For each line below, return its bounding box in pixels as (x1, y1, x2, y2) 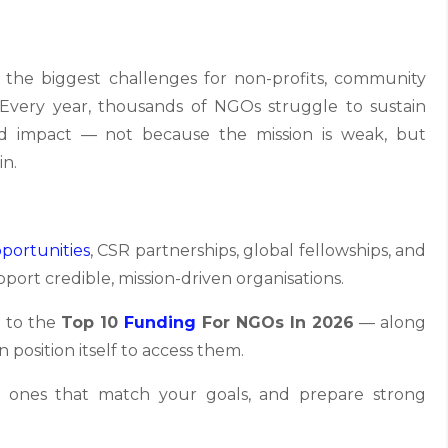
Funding (124, 313, 196, 332)
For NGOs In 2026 (196, 313, 354, 332)
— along (354, 313, 426, 332)
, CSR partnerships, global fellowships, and (89, 241, 427, 260)
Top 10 (61, 313, 124, 332)
